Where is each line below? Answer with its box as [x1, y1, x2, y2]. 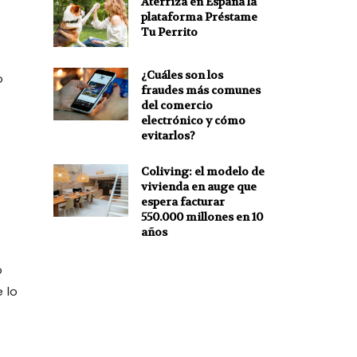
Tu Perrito [140, 25, 198, 40]
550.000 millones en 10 [140, 209, 263, 224]
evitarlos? [140, 127, 195, 143]
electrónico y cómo [140, 112, 245, 127]
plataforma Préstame [140, 10, 257, 25]
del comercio [140, 97, 213, 112]
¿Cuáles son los [140, 67, 223, 82]
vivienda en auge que [140, 178, 257, 194]
